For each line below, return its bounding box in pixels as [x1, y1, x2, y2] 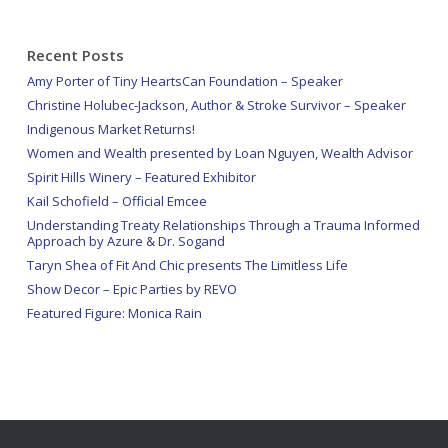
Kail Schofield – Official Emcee [26, 192, 207, 210]
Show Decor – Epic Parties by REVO [26, 280, 237, 298]
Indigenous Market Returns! [26, 120, 195, 138]
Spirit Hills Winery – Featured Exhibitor [26, 168, 256, 186]
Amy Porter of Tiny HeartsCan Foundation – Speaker [26, 72, 343, 90]
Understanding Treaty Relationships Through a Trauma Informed [26, 216, 420, 234]
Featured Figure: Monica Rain [26, 304, 202, 322]
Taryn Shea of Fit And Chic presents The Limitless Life [26, 256, 348, 274]
